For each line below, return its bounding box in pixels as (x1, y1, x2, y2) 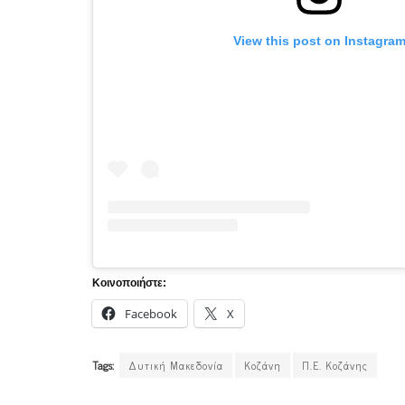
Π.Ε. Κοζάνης (302, 356, 368, 375)
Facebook (125, 306, 177, 323)
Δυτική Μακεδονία (128, 356, 223, 375)
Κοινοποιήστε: (92, 277, 166, 290)
